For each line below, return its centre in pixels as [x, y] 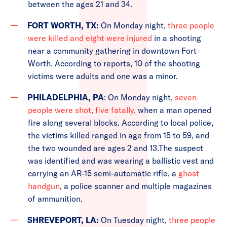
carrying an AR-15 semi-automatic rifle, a [103, 173]
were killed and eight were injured [91, 38]
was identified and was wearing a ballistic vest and [121, 161]
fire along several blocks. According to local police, [121, 123]
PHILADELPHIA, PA [66, 97]
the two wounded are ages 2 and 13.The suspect [116, 148]
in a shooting [178, 38]
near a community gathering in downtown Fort [112, 51]
